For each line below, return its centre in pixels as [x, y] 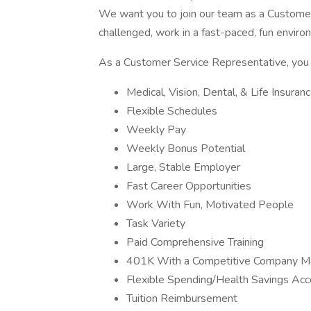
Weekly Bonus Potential [186, 149]
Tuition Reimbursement [182, 299]
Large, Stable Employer [183, 167]
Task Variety [156, 224]
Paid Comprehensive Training [195, 242]
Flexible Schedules [172, 111]
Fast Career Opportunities [189, 186]
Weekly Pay [156, 130]
